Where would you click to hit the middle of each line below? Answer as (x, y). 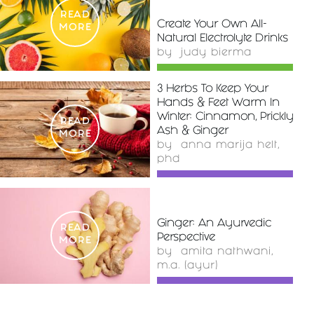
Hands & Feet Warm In (218, 103)
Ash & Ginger (193, 131)
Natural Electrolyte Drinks (223, 39)
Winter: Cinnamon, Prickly (225, 117)
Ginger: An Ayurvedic (214, 224)
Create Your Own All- (212, 25)
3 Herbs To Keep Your (213, 89)
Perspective (186, 238)
